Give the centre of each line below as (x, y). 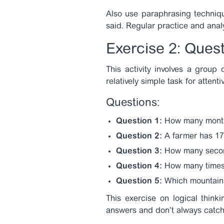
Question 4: (139, 166)
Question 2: (139, 136)
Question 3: (139, 151)
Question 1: (139, 121)
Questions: (133, 103)
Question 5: (139, 181)
